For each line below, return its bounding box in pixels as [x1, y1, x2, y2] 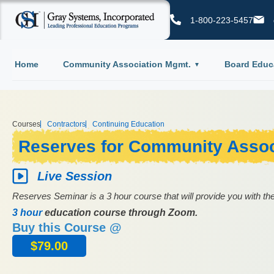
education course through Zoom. [42, 207, 198, 218]
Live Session [37, 169, 112, 183]
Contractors [47, 119, 86, 128]
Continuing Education [92, 119, 165, 128]
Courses [12, 119, 40, 128]
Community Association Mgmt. [62, 59, 191, 69]
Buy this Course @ [12, 220, 122, 234]
